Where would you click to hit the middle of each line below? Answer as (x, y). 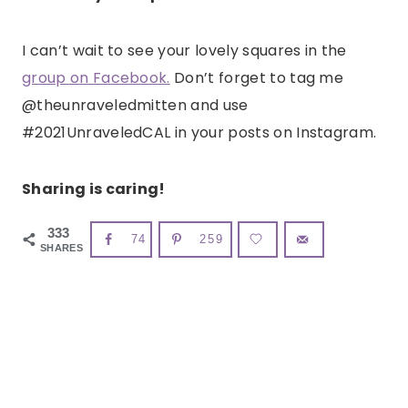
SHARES (61, 247)
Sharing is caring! (94, 189)
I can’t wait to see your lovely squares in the (184, 51)
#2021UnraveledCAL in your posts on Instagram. (201, 133)
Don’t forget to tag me (257, 78)
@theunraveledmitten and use (135, 106)
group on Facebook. (96, 78)
